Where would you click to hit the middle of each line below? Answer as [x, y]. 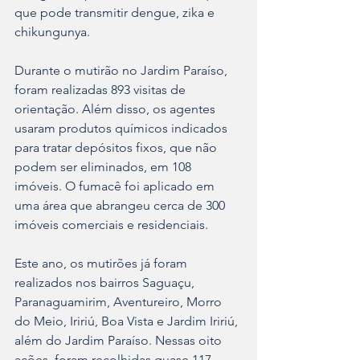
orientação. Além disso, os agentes [117, 108]
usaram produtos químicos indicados [123, 128]
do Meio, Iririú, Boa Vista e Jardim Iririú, [128, 321]
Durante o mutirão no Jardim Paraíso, [123, 70]
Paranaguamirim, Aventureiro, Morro [120, 301]
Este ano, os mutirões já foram [102, 263]
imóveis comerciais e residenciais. [111, 224]
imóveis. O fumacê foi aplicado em [116, 186]
